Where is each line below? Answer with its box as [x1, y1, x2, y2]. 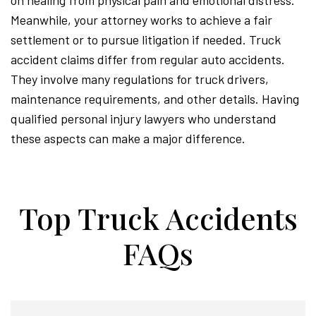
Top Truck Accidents [18, 198, 298, 238]
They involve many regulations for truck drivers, [11, 71, 269, 87]
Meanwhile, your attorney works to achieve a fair [11, 12, 272, 28]
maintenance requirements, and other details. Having [11, 91, 299, 107]
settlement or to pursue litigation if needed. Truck [11, 32, 281, 48]
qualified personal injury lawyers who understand [11, 111, 276, 127]
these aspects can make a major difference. [11, 130, 245, 147]
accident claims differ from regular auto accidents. [11, 51, 285, 68]
